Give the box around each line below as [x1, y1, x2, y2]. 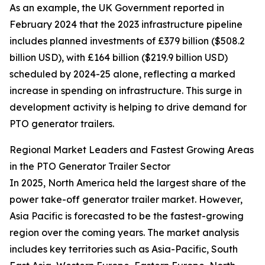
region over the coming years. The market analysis [9, 227, 239, 239]
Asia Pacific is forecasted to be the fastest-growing [9, 210, 244, 222]
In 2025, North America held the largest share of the [9, 177, 246, 189]
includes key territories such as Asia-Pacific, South [9, 243, 238, 256]
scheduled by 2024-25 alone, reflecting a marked [9, 68, 235, 80]
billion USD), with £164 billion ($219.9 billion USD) [9, 51, 228, 64]
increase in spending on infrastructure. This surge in [9, 85, 242, 97]
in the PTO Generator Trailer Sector [9, 160, 170, 173]
